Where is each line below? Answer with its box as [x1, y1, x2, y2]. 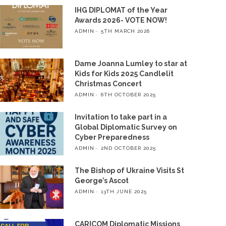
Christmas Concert [74, 80, 142, 88]
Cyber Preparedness [74, 133, 149, 141]
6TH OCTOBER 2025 [100, 92, 156, 98]
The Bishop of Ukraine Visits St [74, 166, 184, 175]
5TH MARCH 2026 [100, 28, 150, 34]
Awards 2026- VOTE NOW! [74, 16, 167, 24]
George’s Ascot [74, 177, 129, 185]
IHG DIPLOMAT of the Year [74, 6, 167, 14]
